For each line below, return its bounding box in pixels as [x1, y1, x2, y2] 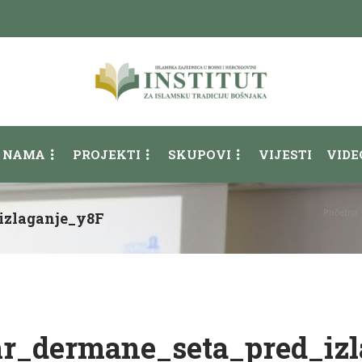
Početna [323, 206, 358, 218]
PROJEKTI [73, 146, 141, 162]
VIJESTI [259, 146, 312, 162]
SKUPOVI [168, 146, 231, 162]
